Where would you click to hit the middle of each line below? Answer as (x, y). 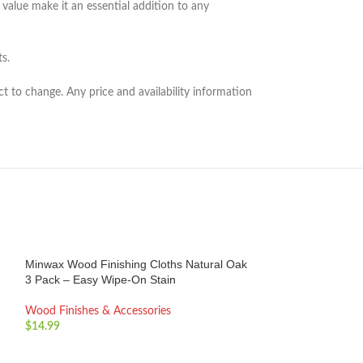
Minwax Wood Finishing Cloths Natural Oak (136, 264)
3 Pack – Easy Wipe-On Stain (100, 280)
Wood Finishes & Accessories (98, 311)
